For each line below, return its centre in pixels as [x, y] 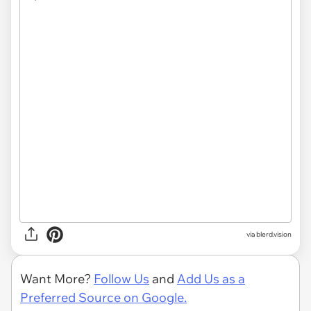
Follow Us [121, 278]
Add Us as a [211, 278]
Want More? [57, 278]
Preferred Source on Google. [103, 297]
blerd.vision [274, 235]
